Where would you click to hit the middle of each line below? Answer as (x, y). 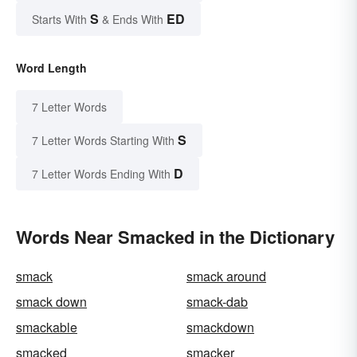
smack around (226, 276)
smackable (47, 327)
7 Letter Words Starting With (103, 140)
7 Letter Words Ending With (101, 173)
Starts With (61, 19)
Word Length (51, 67)
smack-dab (217, 301)
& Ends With (133, 19)
